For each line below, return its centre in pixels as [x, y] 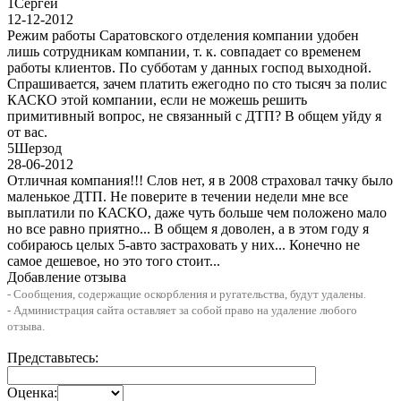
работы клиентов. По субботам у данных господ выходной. [189, 67]
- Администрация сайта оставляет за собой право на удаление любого [182, 310]
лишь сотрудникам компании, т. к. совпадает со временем [184, 51]
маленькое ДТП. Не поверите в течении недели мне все [178, 196]
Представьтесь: [53, 357]
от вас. [27, 132]
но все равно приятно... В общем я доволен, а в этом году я [188, 228]
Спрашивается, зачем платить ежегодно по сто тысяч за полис [197, 83]
